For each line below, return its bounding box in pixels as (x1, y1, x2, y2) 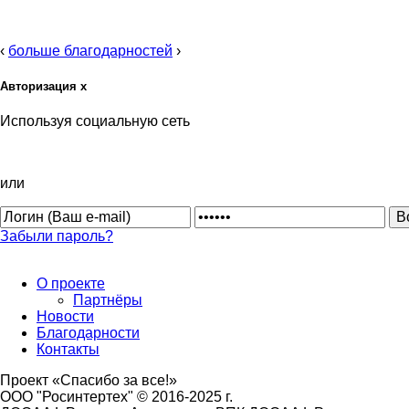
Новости (37, 309, 94, 325)
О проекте (37, 276, 105, 292)
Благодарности (37, 325, 140, 341)
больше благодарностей (8, 43, 173, 59)
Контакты (37, 341, 100, 358)
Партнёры (73, 292, 142, 309)
